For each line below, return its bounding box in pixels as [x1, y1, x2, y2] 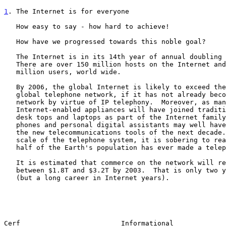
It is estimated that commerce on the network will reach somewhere [4, 158, 16, 166]
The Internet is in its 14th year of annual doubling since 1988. [4, 52, 16, 61]
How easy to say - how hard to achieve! [4, 22, 16, 30]
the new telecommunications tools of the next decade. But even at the [4, 128, 16, 136]
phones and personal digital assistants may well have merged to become [4, 121, 16, 129]
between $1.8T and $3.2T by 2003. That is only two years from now [4, 166, 16, 174]
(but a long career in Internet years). [4, 174, 16, 182]
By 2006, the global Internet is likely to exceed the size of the [4, 83, 16, 91]
